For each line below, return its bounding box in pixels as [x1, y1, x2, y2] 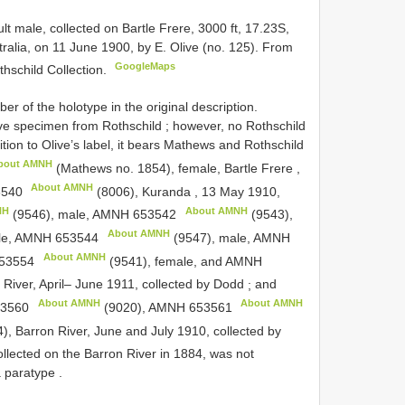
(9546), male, [9, 207, 93, 222]
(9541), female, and [105, 253, 225, 268]
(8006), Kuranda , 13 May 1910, [93, 184, 281, 199]
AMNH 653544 [14, 230, 99, 245]
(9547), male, [169, 230, 253, 245]
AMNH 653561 [147, 299, 232, 315]
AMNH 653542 [92, 207, 177, 222]
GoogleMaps [115, 60, 176, 71]
